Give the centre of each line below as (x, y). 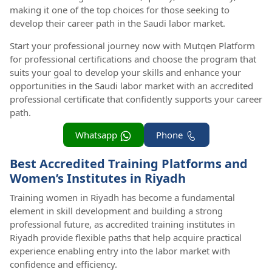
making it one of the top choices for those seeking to (120, 9)
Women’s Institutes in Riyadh (98, 178)
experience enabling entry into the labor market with (120, 250)
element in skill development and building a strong (116, 210)
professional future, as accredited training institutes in (122, 224)
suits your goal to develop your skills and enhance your (125, 72)
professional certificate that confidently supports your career (136, 99)
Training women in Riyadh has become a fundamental (122, 197)
